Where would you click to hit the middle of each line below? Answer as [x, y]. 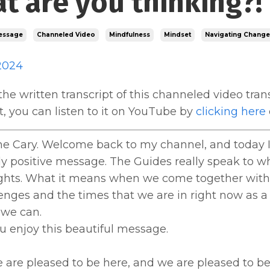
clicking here [231, 111]
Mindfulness [129, 34]
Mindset [177, 34]
